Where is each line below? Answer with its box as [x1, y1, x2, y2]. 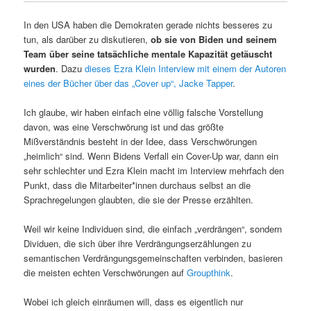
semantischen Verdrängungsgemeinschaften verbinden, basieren [24, 251, 283, 264]
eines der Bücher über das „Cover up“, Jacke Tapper [24, 76, 233, 90]
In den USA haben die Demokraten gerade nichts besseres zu [24, 17, 273, 31]
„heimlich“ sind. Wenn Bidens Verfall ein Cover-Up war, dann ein [24, 149, 279, 162]
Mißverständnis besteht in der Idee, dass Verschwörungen [24, 134, 258, 148]
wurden [24, 61, 56, 75]
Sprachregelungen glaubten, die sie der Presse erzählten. [24, 192, 254, 206]
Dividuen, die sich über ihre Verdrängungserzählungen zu [24, 236, 252, 250]
